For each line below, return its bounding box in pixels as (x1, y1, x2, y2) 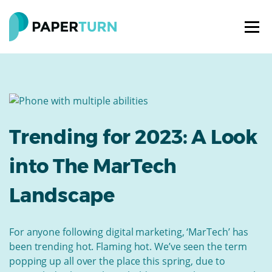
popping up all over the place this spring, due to (9, 254, 225, 268)
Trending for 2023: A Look (9, 124, 258, 149)
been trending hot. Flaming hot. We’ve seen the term (9, 239, 247, 253)
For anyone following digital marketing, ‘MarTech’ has (9, 225, 249, 239)
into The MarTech (9, 154, 177, 178)
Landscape (9, 183, 115, 207)
